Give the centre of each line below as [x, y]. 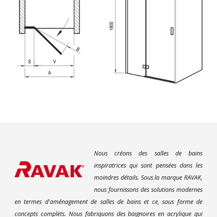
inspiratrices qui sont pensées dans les [148, 165]
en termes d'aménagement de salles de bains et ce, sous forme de [108, 201]
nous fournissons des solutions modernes [148, 189]
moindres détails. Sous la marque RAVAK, [148, 177]
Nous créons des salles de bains [148, 153]
